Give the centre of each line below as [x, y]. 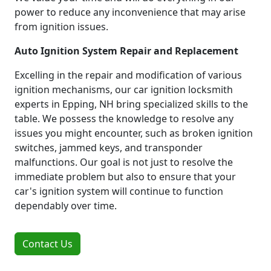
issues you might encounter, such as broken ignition [134, 133]
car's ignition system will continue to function [119, 191]
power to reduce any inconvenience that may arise [130, 12]
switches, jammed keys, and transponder [109, 147]
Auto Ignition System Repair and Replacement [126, 51]
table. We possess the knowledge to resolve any [124, 118]
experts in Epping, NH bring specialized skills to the [131, 104]
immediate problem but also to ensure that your [125, 176]
